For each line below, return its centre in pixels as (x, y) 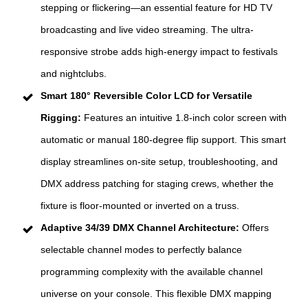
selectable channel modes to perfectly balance (141, 250)
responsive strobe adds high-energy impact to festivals (159, 52)
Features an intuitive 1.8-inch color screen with (185, 118)
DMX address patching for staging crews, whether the (157, 184)
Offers (255, 228)
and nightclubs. (74, 74)
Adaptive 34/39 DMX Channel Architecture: (141, 228)
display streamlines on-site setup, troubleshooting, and (159, 162)
